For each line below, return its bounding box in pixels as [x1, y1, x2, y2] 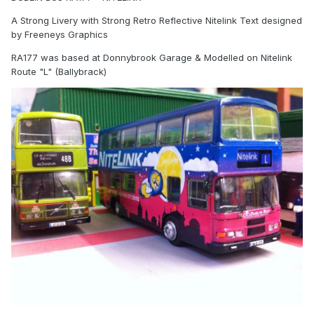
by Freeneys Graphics [11, 29, 111, 41]
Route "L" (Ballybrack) [11, 66, 107, 78]
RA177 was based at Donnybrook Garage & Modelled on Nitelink [11, 52, 292, 64]
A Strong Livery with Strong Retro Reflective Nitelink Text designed [11, 15, 302, 27]
